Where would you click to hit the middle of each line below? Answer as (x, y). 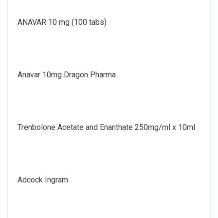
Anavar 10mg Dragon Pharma (67, 74)
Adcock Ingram (43, 180)
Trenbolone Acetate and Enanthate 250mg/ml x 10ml (106, 127)
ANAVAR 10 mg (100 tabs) (62, 22)
